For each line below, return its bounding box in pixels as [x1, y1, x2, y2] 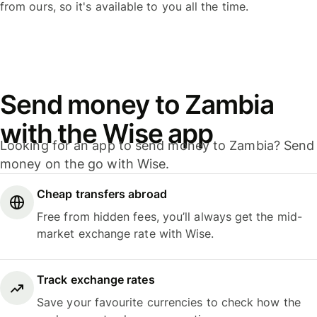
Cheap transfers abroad [37, 186, 167, 201]
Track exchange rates [37, 272, 155, 287]
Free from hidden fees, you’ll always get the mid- [37, 209, 302, 224]
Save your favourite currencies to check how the [37, 295, 301, 310]
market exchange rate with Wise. [37, 226, 214, 241]
